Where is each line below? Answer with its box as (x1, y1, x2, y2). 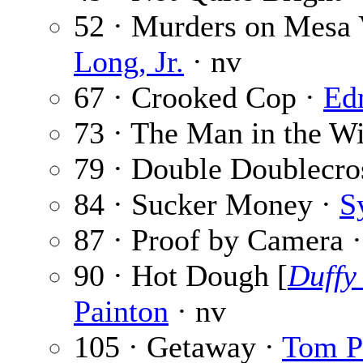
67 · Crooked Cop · (74, 80, 323, 115)
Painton (74, 294, 169, 329)
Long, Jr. (74, 45, 184, 79)
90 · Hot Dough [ (74, 258, 288, 293)
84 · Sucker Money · (74, 187, 340, 222)
